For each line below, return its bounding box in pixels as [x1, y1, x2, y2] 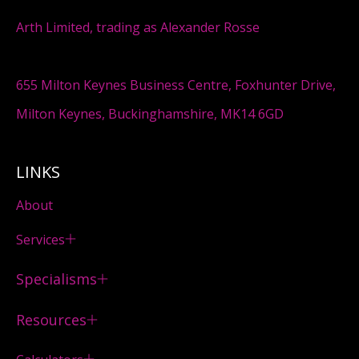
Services [16, 230, 65, 248]
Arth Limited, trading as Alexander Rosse [16, 18, 260, 36]
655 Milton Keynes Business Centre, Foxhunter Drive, [16, 75, 336, 94]
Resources [16, 309, 87, 329]
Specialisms [16, 268, 97, 288]
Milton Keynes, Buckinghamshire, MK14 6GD [16, 104, 284, 123]
